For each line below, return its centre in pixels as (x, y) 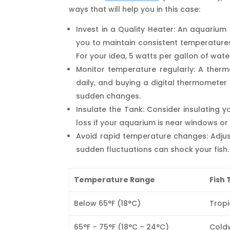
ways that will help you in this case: (135, 9)
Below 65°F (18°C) (107, 203)
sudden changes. (109, 96)
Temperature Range (114, 179)
